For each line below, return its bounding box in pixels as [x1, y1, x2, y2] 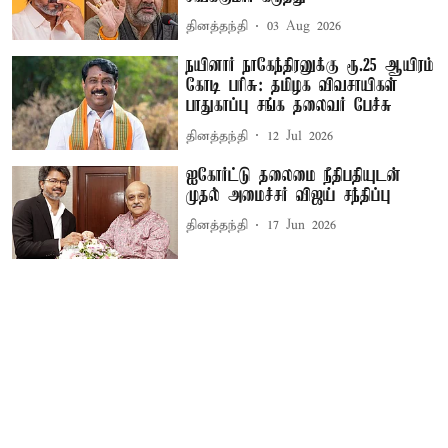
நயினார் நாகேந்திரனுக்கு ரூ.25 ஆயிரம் [186, 56, 435, 77]
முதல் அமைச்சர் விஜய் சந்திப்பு [186, 185, 392, 206]
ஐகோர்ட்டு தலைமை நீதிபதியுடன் [186, 165, 402, 186]
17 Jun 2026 [267, 217, 337, 235]
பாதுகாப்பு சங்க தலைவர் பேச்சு [186, 96, 393, 117]
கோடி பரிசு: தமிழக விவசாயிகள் [186, 76, 399, 97]
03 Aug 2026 [267, 18, 342, 35]
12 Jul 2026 [267, 127, 334, 145]
